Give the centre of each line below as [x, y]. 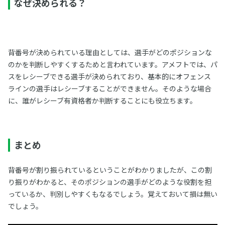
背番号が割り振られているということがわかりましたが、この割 [110, 170]
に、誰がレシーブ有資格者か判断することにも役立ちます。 [102, 100]
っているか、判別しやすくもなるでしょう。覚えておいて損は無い [113, 194]
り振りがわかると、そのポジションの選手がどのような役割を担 [109, 182]
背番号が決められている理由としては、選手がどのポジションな [110, 52]
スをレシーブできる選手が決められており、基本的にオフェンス [109, 76]
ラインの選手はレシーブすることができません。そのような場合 [109, 88]
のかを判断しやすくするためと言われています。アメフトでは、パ [113, 64]
